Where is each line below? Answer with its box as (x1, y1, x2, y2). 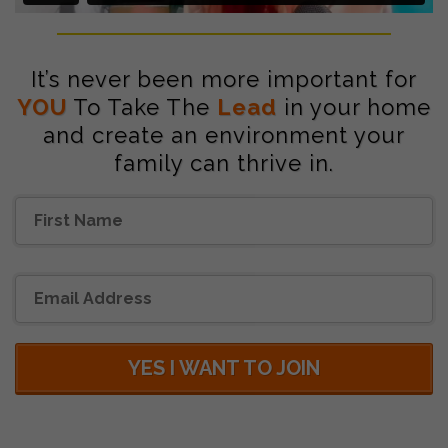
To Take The (67, 94, 217, 121)
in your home (277, 94, 431, 121)
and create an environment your (43, 122, 405, 149)
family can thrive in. (114, 150, 334, 177)
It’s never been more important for (31, 66, 417, 93)
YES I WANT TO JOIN (128, 356, 320, 381)
